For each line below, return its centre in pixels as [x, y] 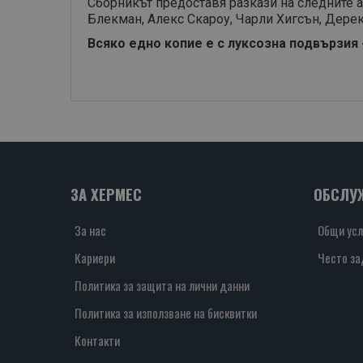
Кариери [95, 258]
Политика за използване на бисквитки [166, 313]
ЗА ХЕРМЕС [106, 194]
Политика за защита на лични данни [162, 286]
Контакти [97, 341]
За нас [90, 231]
